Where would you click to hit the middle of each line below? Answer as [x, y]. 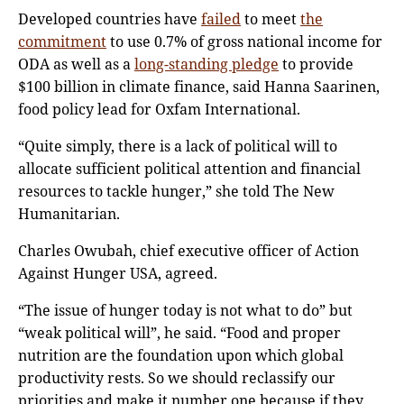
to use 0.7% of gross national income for [244, 42]
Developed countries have [110, 19]
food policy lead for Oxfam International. [159, 110]
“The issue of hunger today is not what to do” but [185, 311]
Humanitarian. [69, 214]
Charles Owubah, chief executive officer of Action [188, 251]
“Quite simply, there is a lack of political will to [178, 147]
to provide [316, 64]
